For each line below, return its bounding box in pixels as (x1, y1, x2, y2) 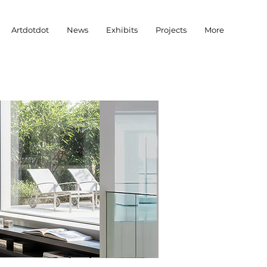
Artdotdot (11, 25, 49, 35)
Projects (156, 25, 187, 35)
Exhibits (106, 25, 138, 35)
